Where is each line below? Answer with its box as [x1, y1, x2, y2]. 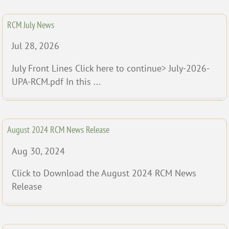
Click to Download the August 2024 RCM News [12, 167, 196, 179]
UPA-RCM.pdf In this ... [12, 75, 101, 87]
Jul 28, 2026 [12, 40, 59, 52]
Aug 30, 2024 [12, 145, 65, 157]
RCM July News [7, 18, 55, 31]
